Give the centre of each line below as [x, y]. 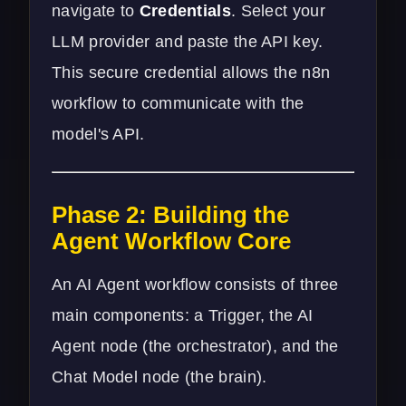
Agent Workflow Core [171, 241]
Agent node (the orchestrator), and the [195, 346]
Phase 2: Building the [170, 214]
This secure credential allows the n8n [191, 72]
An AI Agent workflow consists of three [195, 284]
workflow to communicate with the [178, 103]
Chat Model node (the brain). [159, 377]
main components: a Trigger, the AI [183, 315]
